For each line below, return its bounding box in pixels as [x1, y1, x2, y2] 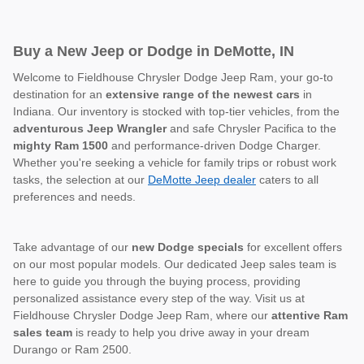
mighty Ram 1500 [13, 138, 108, 152]
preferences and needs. [13, 189, 136, 203]
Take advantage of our [13, 240, 132, 253]
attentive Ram [271, 308, 348, 322]
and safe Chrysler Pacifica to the [167, 121, 336, 135]
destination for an [13, 87, 106, 101]
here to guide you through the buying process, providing [13, 274, 301, 288]
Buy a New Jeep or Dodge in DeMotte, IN [13, 43, 294, 60]
